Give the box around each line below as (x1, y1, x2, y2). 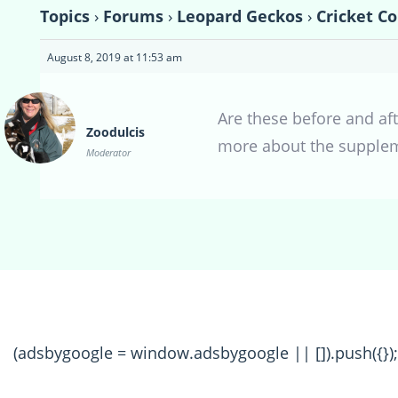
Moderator (86, 145, 131, 159)
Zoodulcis (86, 123, 145, 140)
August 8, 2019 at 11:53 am (47, 49, 182, 65)
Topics (40, 4, 90, 27)
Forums (103, 4, 163, 27)
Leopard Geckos (177, 4, 303, 27)
